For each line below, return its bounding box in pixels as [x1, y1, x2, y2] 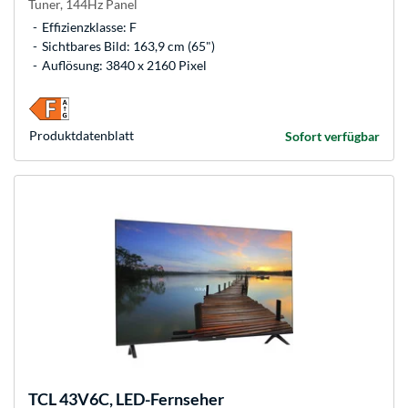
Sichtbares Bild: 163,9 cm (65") [42, 38, 215, 55]
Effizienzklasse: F [42, 19, 137, 36]
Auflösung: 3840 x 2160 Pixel [42, 57, 207, 74]
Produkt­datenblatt [29, 127, 134, 144]
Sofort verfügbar [285, 128, 380, 145]
